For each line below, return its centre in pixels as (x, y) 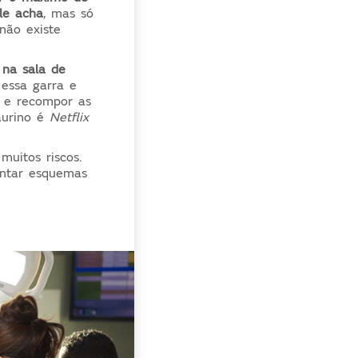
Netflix (70, 117)
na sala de (34, 69)
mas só (73, 13)
